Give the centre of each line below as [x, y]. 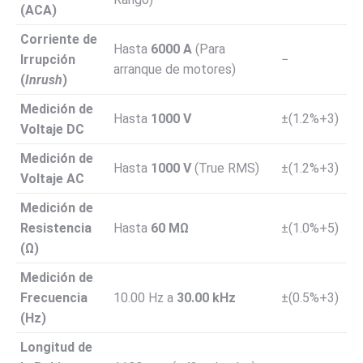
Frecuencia [54, 297]
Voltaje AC [52, 178]
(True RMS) [225, 168]
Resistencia [56, 228]
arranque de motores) [175, 69]
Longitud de [56, 347]
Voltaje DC [52, 129]
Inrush [44, 79]
